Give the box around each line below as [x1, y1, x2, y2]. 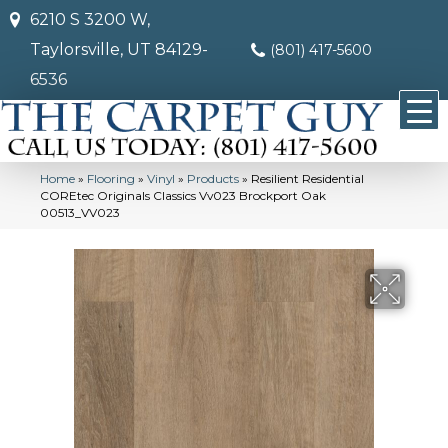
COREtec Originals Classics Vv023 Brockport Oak [40, 188, 326, 204]
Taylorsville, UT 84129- [30, 40, 208, 59]
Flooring [87, 171, 135, 187]
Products [187, 171, 239, 187]
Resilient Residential [251, 171, 364, 187]
